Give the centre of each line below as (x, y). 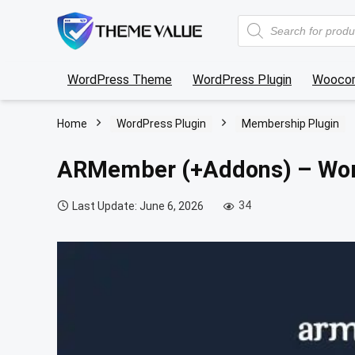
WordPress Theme (120, 79)
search (255, 31)
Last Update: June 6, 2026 (138, 206)
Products (261, 19)
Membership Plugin (290, 123)
